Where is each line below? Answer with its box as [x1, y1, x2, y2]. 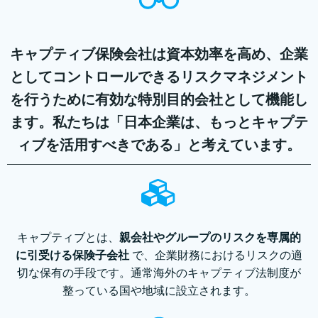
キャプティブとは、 [17, 229, 119, 246]
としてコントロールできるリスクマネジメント [10, 67, 308, 86]
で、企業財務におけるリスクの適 [132, 247, 302, 263]
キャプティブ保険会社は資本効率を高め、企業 [10, 44, 308, 63]
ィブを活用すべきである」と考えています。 [17, 135, 301, 154]
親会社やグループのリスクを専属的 [119, 229, 301, 246]
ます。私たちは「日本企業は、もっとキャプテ [10, 112, 308, 131]
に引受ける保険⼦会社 [16, 247, 129, 263]
